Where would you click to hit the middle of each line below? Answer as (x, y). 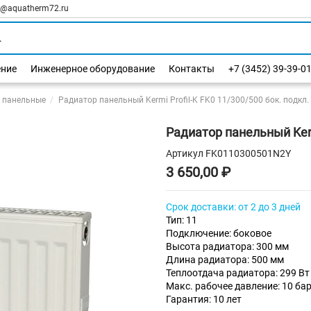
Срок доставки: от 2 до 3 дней (233, 207)
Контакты (192, 69)
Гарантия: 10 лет (204, 300)
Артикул (185, 154)
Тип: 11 (182, 220)
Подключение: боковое (219, 234)
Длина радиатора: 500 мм (225, 260)
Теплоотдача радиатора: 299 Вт (238, 273)
